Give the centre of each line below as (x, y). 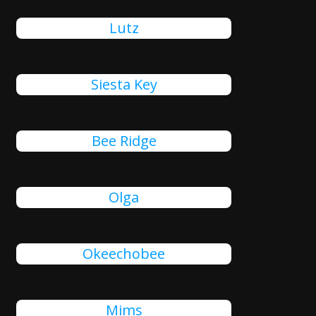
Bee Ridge (124, 141)
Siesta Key (124, 84)
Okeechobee (124, 254)
